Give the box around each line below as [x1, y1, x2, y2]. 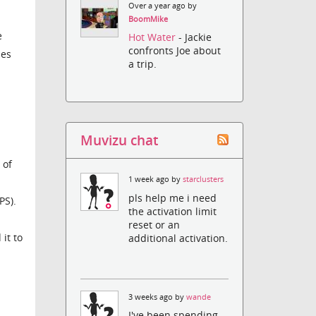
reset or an [128, 217, 181, 231]
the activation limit [128, 204, 217, 218]
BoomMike [128, 14, 169, 25]
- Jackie [178, 30, 212, 44]
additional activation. [128, 231, 229, 245]
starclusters [183, 174, 224, 185]
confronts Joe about [128, 44, 221, 58]
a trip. [128, 57, 157, 71]
